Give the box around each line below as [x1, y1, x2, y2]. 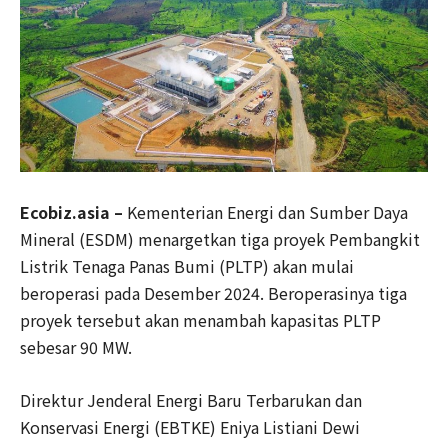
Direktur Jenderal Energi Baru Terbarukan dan [20, 388, 362, 412]
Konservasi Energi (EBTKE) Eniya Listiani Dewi [20, 415, 360, 439]
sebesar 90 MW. [20, 335, 136, 359]
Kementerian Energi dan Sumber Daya [127, 200, 408, 224]
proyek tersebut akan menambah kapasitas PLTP [20, 308, 381, 332]
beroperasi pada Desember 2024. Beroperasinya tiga [20, 281, 407, 305]
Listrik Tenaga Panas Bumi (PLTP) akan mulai [20, 254, 354, 278]
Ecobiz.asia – [20, 200, 127, 224]
